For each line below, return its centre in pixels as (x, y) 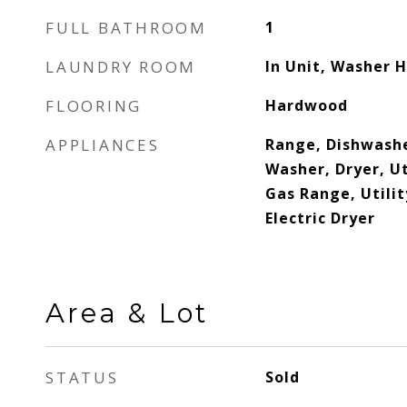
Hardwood (306, 105)
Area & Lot (127, 313)
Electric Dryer (320, 218)
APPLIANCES (103, 145)
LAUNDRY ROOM (121, 67)
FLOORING (94, 106)
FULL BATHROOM (126, 28)
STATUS (82, 377)
